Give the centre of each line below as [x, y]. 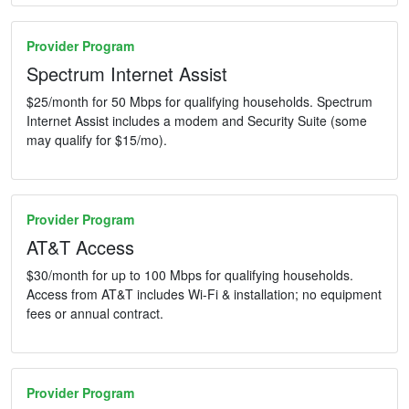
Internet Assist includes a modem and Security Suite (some [197, 121]
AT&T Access [80, 247]
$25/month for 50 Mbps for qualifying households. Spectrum [199, 102]
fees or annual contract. [95, 314]
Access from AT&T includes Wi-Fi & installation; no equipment [204, 294]
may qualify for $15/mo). [97, 140]
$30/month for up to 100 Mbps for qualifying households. [190, 275]
